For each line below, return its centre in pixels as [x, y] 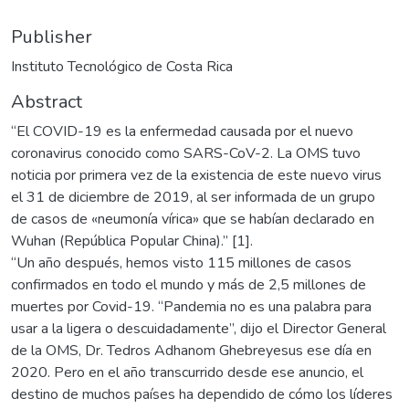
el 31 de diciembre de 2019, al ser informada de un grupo [193, 197]
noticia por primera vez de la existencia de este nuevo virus [196, 175]
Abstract [47, 101]
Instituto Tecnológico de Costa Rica [122, 66]
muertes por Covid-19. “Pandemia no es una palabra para [191, 306]
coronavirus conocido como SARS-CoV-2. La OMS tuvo [186, 153]
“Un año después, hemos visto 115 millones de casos [181, 262]
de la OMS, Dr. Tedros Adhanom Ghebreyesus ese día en [191, 350]
